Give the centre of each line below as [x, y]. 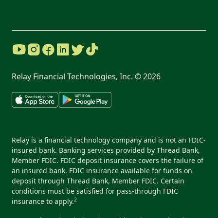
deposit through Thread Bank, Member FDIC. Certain [98, 181]
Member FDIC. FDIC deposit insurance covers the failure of [108, 161]
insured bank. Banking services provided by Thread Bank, [106, 150]
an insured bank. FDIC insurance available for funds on [102, 171]
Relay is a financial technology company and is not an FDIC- [109, 140]
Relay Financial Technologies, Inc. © [77, 77]
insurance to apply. [43, 201]
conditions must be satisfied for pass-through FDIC [95, 191]
